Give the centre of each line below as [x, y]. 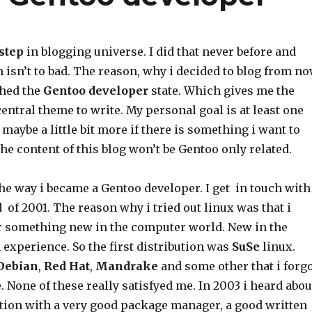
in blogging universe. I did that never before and [159, 52]
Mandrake [126, 266]
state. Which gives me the [221, 91]
